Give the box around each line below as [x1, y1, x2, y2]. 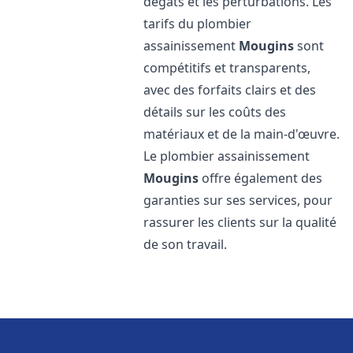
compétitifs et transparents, [143, 59, 311, 76]
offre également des [199, 169, 323, 187]
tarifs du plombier [143, 15, 252, 32]
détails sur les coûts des [143, 103, 287, 121]
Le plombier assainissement [143, 147, 310, 165]
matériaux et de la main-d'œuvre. [143, 125, 340, 143]
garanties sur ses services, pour [143, 191, 333, 209]
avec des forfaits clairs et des [143, 81, 317, 98]
